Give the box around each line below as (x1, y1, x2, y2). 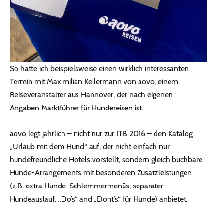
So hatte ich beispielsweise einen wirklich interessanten (10, 64, 189, 74)
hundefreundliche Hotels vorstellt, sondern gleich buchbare (10, 155, 202, 165)
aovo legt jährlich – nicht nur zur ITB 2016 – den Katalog (10, 129, 193, 139)
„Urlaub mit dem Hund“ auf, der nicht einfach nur (10, 142, 170, 152)
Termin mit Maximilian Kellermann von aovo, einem (10, 77, 178, 87)
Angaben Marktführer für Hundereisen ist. (10, 103, 143, 113)
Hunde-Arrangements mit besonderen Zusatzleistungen (10, 168, 192, 178)
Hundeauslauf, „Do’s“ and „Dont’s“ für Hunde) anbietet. (10, 194, 187, 204)
